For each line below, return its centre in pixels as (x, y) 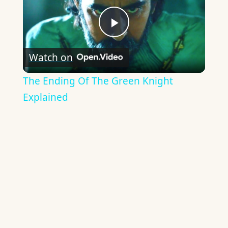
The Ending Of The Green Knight (98, 81)
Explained (45, 97)
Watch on (51, 57)
